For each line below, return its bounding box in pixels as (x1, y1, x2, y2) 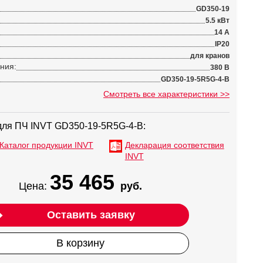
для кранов (190, 52, 230, 60)
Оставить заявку (46, 209, 135, 221)
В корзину (56, 237, 104, 249)
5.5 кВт (205, 16, 230, 25)
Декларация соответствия (124, 140, 224, 150)
